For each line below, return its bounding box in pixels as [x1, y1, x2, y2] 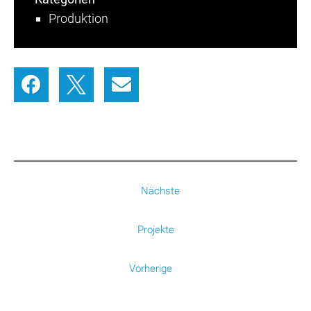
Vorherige [129, 262, 175, 276]
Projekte [137, 224, 174, 237]
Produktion [49, 11, 108, 26]
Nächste [138, 185, 180, 198]
